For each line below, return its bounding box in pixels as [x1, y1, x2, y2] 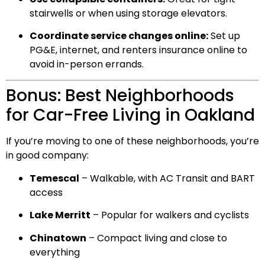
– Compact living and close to [86, 231, 227, 245]
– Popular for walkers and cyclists [91, 208, 249, 222]
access [30, 185, 63, 199]
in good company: [6, 148, 89, 163]
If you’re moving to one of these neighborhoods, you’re [6, 134, 259, 148]
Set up [208, 29, 240, 43]
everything [30, 245, 80, 259]
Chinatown [30, 231, 86, 245]
